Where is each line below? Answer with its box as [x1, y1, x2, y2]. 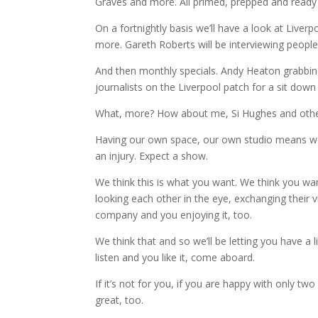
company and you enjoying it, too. [95, 208, 253, 222]
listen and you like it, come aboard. [95, 251, 256, 265]
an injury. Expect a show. [95, 149, 209, 163]
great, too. [95, 293, 144, 307]
